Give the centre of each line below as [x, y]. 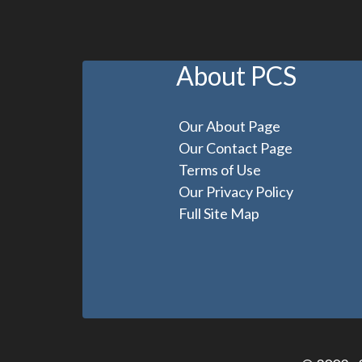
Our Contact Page [236, 148]
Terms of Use [220, 170]
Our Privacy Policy [236, 192]
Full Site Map [219, 213]
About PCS [236, 76]
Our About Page [229, 126]
